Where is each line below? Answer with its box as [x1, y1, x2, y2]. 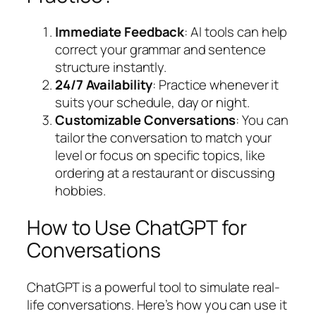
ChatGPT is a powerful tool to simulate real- [27, 277, 280, 296]
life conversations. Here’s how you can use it [27, 295, 287, 314]
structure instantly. [55, 58, 166, 77]
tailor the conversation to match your [55, 128, 272, 147]
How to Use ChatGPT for [27, 213, 247, 241]
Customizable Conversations [55, 111, 236, 130]
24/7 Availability [55, 75, 153, 95]
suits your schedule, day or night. [55, 93, 250, 112]
